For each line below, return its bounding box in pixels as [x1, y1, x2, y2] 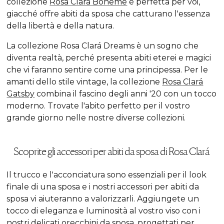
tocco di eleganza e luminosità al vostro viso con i [6, 206, 201, 216]
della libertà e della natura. [6, 21, 116, 31]
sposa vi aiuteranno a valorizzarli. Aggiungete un [6, 194, 199, 204]
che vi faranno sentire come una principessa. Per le [6, 65, 208, 75]
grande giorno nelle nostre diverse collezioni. [6, 113, 186, 123]
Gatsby [6, 89, 35, 99]
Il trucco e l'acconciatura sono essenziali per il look [6, 170, 207, 180]
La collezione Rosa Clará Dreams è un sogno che [6, 41, 199, 51]
